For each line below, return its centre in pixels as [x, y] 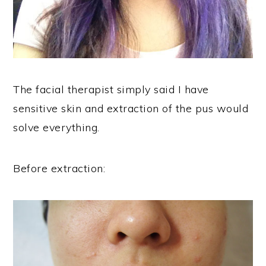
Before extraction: [59, 168]
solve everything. [56, 127]
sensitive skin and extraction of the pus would [131, 108]
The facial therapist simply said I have [111, 89]
